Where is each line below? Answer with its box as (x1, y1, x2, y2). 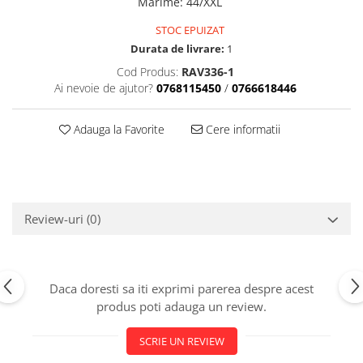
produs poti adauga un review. (96, 297, 267, 314)
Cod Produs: (117, 63, 178, 79)
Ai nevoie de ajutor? (54, 79, 153, 96)
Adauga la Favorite (70, 121, 164, 137)
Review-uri (24, 210, 87, 227)
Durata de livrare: (130, 41, 224, 56)
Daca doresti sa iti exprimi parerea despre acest (49, 280, 314, 297)
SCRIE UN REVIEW (139, 333, 224, 348)
